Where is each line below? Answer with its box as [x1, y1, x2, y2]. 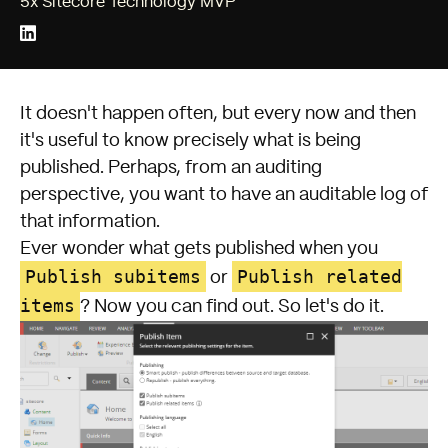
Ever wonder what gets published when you [20, 239, 378, 258]
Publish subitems [25, 265, 201, 287]
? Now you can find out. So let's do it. [80, 297, 384, 316]
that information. [20, 212, 160, 231]
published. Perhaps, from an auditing [20, 158, 322, 177]
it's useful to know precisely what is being [20, 131, 361, 150]
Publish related [237, 265, 402, 287]
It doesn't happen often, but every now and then [20, 104, 416, 123]
